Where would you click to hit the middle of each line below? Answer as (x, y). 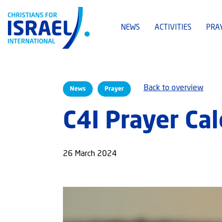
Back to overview (173, 88)
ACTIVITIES (173, 28)
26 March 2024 (90, 154)
